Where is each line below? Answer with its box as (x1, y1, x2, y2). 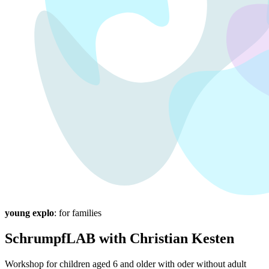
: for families (54, 208, 101, 218)
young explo (5, 208, 54, 218)
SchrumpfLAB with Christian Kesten (5, 230, 234, 246)
